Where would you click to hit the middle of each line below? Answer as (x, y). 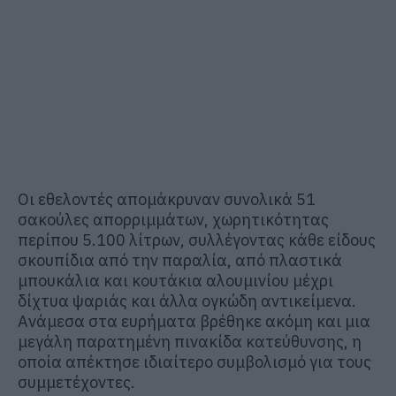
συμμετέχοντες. (76, 382)
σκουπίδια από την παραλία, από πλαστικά (180, 260)
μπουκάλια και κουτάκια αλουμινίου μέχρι (175, 280)
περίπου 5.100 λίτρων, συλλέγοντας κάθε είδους (197, 240)
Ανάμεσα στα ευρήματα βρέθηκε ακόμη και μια (194, 321)
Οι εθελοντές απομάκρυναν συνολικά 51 (167, 199)
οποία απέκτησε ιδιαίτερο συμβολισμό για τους (194, 362)
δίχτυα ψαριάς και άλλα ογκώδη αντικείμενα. (187, 301)
